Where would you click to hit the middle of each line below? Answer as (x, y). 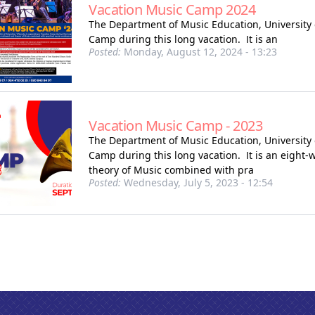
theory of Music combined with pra (171, 169)
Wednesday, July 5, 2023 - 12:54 (197, 182)
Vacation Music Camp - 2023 (175, 125)
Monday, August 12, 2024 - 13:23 (199, 52)
